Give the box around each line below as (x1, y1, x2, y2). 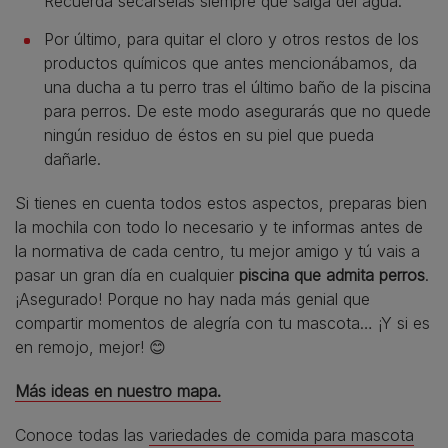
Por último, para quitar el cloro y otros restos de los (44, 28, 419, 49)
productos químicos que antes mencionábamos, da (44, 52, 417, 73)
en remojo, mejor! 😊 (15, 336, 166, 357)
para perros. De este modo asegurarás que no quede (44, 100, 431, 121)
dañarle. (44, 148, 101, 169)
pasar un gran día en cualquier (15, 264, 239, 285)
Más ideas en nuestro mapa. (15, 380, 221, 401)
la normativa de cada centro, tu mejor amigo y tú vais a (15, 240, 420, 261)
